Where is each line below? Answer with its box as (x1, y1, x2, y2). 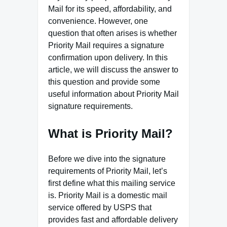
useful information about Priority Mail (48, 90, 179, 98)
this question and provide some (48, 78, 160, 86)
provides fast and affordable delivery (48, 215, 178, 224)
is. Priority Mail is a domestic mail (48, 191, 167, 200)
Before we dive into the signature (48, 154, 166, 163)
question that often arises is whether (48, 29, 177, 37)
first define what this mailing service (48, 178, 175, 187)
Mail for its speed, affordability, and (48, 5, 172, 13)
